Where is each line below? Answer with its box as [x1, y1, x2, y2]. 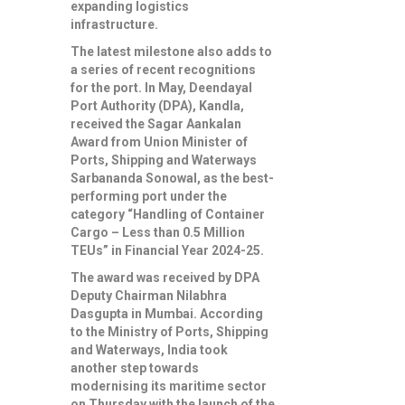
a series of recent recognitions [71, 62, 257, 78]
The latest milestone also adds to [71, 44, 273, 60]
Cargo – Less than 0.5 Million [71, 225, 246, 240]
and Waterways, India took [71, 343, 229, 358]
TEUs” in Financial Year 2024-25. [71, 243, 265, 259]
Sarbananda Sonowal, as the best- [71, 171, 275, 186]
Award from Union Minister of [71, 135, 249, 150]
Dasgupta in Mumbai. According [71, 306, 264, 322]
